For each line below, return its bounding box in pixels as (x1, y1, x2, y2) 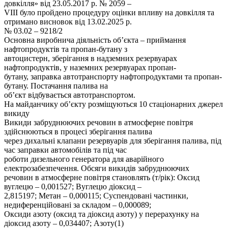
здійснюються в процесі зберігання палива (4, 127, 152, 136)
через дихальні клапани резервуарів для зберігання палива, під (4, 136, 221, 145)
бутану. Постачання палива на (4, 81, 108, 90)
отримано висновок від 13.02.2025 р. (4, 17, 132, 26)
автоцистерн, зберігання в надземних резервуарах (4, 53, 177, 63)
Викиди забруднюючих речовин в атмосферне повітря (4, 118, 193, 127)
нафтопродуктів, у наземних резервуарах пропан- (4, 63, 176, 72)
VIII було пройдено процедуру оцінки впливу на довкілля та (4, 8, 214, 17)
